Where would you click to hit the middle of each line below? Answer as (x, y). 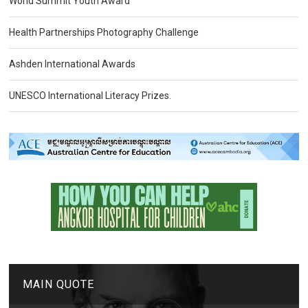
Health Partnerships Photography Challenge (104, 33)
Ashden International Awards (73, 64)
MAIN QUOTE (59, 285)
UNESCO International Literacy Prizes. (90, 96)
